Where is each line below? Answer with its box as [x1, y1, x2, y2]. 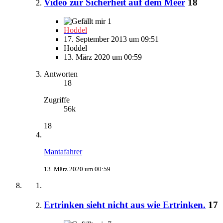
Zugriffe [44, 96, 70, 105]
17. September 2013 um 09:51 [64, 35, 159, 44]
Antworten [44, 70, 78, 79]
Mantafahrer [44, 147, 82, 156]
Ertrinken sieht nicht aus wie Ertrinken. [44, 200, 206, 211]
